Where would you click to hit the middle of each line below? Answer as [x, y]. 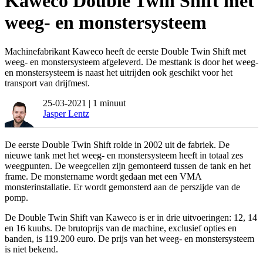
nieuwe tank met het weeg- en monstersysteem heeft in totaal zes [124, 155]
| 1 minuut [107, 103]
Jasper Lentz [66, 113]
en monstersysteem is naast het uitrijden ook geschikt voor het [119, 72]
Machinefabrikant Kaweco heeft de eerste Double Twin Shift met [125, 51]
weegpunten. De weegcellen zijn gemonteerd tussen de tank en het [128, 166]
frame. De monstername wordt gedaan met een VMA [103, 176]
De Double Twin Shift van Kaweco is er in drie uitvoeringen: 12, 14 [131, 217]
